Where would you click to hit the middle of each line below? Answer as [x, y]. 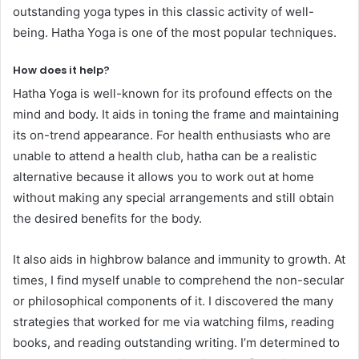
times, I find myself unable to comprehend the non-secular [179, 280]
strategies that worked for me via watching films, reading [173, 321]
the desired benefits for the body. [107, 218]
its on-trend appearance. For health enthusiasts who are [172, 135]
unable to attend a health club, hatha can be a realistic [165, 155]
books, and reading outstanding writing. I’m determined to [176, 342]
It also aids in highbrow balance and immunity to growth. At [179, 259]
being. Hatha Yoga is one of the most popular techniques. [175, 32]
